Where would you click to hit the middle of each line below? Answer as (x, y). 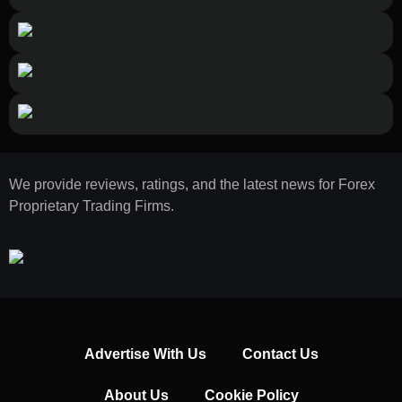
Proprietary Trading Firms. (92, 205)
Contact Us (280, 354)
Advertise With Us (145, 354)
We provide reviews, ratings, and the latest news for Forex (192, 184)
